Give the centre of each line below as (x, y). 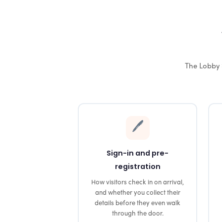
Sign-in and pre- (138, 153)
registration (138, 166)
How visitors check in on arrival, (138, 182)
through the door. (138, 214)
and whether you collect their (138, 193)
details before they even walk (138, 203)
